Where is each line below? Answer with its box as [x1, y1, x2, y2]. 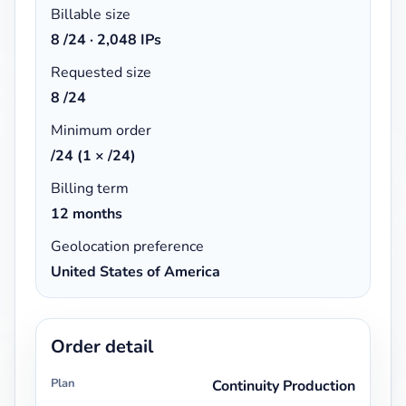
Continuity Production [212, 375, 355, 396]
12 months [51, 203, 122, 224]
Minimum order [51, 120, 151, 140]
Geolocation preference [51, 236, 204, 256]
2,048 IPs [97, 29, 161, 50]
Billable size [51, 4, 130, 24]
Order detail [51, 333, 153, 359]
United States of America [51, 261, 220, 282]
